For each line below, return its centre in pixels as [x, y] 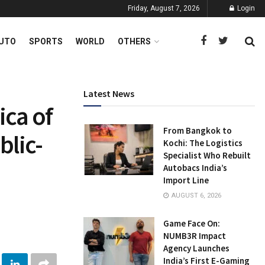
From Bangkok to [198, 130]
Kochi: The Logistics [203, 143]
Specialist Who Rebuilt [207, 155]
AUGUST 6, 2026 [195, 195]
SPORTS [46, 41]
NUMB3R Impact [195, 236]
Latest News [109, 93]
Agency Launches [196, 248]
